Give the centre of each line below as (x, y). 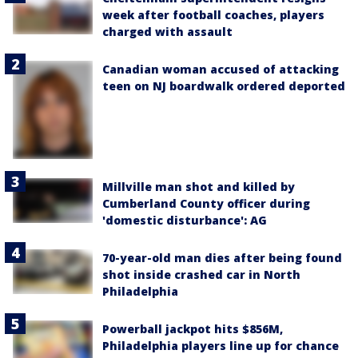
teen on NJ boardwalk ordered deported (224, 86)
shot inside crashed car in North (201, 274)
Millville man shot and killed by (199, 186)
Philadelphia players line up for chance (221, 345)
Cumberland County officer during (206, 203)
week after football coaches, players (213, 15)
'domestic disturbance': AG (185, 220)
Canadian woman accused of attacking (221, 70)
